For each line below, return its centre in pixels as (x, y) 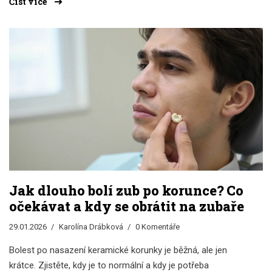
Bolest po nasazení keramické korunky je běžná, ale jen (118, 250)
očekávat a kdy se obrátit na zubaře (127, 206)
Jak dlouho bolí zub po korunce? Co (126, 191)
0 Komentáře (158, 227)
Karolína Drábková (91, 227)
